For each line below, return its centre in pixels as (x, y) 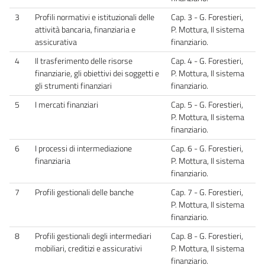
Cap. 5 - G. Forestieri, (207, 104)
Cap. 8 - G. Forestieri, (207, 236)
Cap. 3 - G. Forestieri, (207, 17)
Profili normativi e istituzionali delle (95, 17)
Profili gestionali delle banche (84, 192)
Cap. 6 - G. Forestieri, (207, 148)
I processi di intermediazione (83, 148)
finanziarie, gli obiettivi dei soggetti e (97, 73)
